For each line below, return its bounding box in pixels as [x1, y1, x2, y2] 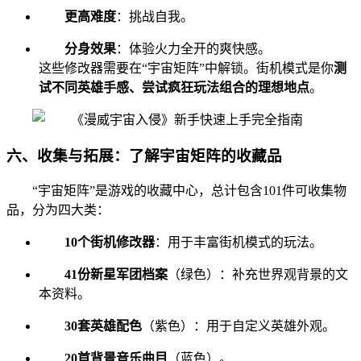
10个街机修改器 [64, 235, 155, 250]
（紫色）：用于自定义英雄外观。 [142, 319, 335, 334]
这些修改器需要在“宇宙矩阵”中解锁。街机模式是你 [39, 61, 334, 75]
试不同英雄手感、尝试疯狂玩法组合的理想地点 [39, 81, 309, 94]
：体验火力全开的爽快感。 [116, 42, 271, 56]
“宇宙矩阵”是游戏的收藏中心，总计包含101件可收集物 [32, 184, 346, 198]
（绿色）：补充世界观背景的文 [168, 268, 348, 282]
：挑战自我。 [116, 10, 193, 23]
